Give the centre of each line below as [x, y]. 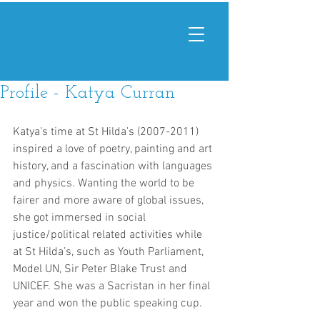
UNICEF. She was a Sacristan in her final [113, 286]
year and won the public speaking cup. [109, 304]
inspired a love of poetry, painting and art [114, 149]
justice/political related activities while [109, 235]
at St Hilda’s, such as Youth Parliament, [110, 252]
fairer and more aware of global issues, [110, 201]
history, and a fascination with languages [114, 166]
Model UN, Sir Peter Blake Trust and [101, 269]
